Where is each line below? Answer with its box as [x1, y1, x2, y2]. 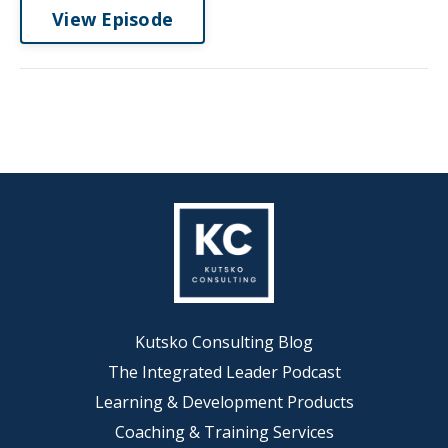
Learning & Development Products [94, 391, 354, 413]
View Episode [52, 6, 173, 31]
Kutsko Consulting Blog [135, 331, 313, 353]
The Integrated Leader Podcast [107, 361, 341, 383]
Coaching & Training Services [114, 421, 334, 443]
